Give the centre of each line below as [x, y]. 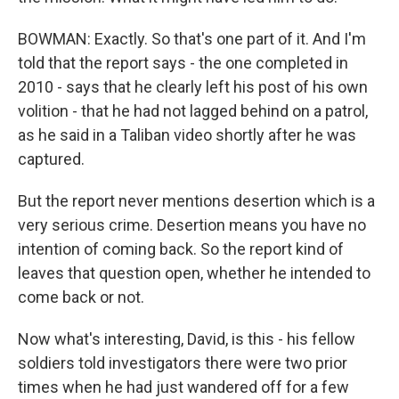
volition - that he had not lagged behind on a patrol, [193, 111]
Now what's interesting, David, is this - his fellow [187, 339]
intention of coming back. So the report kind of [181, 249]
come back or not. [81, 297]
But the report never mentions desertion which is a [196, 201]
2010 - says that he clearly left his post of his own [193, 87]
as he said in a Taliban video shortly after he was [187, 135]
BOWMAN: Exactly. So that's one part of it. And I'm [192, 39]
